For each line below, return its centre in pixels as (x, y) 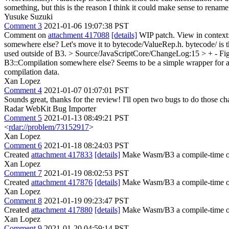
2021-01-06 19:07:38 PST (86, 26)
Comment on (26, 35)
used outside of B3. (36, 53)
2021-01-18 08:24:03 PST (86, 145)
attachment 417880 (62, 210)
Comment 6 (23, 145)
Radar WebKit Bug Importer (50, 109)
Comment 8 (23, 201)
